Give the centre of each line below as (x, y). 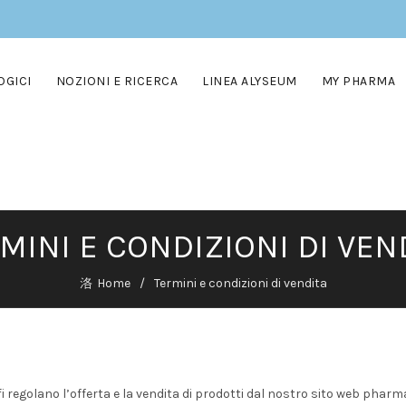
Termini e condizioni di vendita (240, 283)
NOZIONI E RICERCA (117, 81)
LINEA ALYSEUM (250, 81)
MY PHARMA (358, 81)
